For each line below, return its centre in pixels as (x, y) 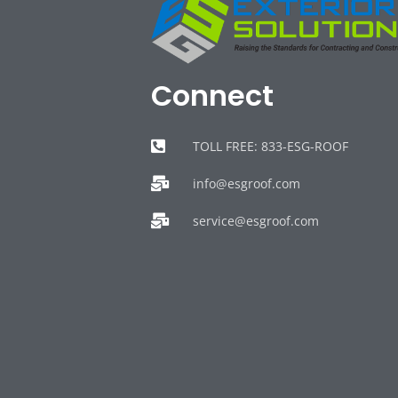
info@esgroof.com (246, 183)
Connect (212, 95)
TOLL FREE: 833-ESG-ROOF (270, 146)
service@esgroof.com (255, 220)
